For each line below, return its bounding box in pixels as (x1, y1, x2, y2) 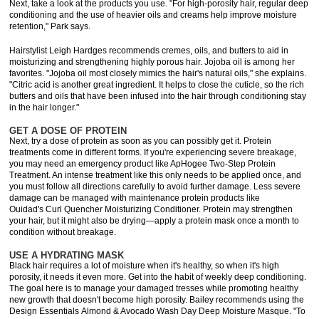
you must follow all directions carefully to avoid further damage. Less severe (9, 182, 301, 192)
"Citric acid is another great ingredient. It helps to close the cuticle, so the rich (9, 80, 305, 90)
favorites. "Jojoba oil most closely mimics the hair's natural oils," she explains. (9, 68, 307, 78)
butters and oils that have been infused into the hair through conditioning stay (9, 91, 307, 101)
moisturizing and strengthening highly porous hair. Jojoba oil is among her (9, 57, 296, 67)
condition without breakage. (9, 227, 117, 237)
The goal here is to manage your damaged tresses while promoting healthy (9, 283, 299, 293)
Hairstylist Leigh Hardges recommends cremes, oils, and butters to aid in (9, 46, 289, 56)
